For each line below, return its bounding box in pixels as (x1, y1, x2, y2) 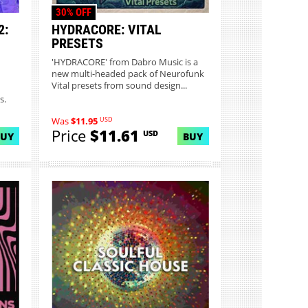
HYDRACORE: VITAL (52, 21, 162, 38)
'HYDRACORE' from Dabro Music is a (52, 56, 199, 68)
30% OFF (55, 6, 91, 19)
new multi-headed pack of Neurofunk (52, 67, 205, 80)
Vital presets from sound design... (52, 79, 188, 91)
